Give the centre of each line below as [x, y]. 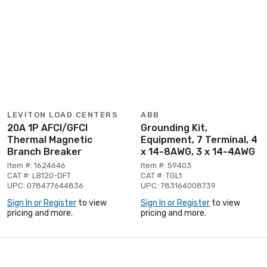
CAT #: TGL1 [161, 175]
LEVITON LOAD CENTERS [63, 114]
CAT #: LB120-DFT [39, 175]
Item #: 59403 [166, 165]
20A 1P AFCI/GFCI [47, 128]
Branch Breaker [44, 151]
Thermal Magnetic [50, 139]
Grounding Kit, [174, 128]
